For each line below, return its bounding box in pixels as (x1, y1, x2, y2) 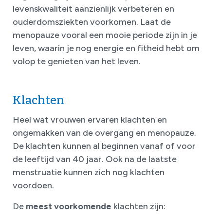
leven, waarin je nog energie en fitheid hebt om (13, 43, 200, 54)
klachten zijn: (113, 201, 167, 212)
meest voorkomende (26, 201, 113, 212)
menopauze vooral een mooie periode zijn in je (13, 30, 197, 41)
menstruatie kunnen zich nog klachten (13, 167, 164, 178)
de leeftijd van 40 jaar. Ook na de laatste (13, 154, 177, 165)
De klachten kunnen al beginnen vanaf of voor (13, 141, 196, 152)
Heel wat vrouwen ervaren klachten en (13, 114, 167, 126)
